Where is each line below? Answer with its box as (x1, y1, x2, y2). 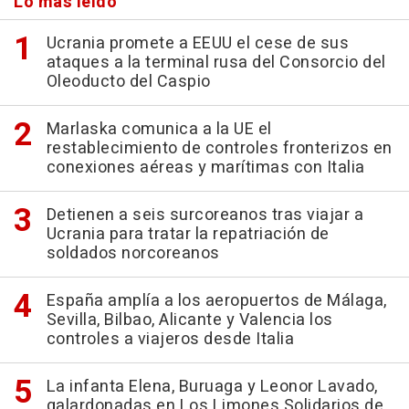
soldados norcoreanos (46, 240, 220, 266)
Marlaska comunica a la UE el (46, 116, 272, 142)
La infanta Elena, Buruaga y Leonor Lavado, (46, 373, 378, 399)
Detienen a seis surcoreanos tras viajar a (46, 202, 363, 227)
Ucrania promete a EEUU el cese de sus (46, 30, 349, 56)
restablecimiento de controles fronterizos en (46, 135, 393, 161)
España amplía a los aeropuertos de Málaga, (46, 288, 387, 313)
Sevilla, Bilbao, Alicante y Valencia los (46, 307, 333, 332)
